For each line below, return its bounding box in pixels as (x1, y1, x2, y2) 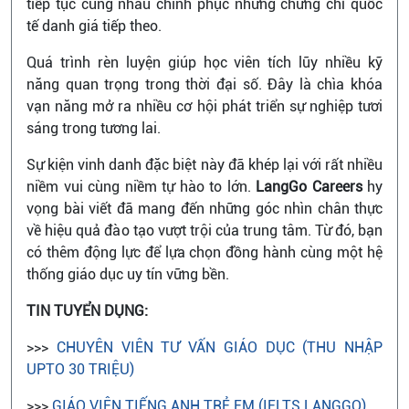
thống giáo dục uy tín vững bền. (26, 265, 229, 283)
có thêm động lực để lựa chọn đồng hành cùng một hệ (26, 243, 383, 261)
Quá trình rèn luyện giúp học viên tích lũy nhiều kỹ (26, 53, 383, 71)
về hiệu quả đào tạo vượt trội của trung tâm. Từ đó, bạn (26, 221, 383, 239)
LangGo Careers (256, 177, 362, 195)
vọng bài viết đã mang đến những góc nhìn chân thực (26, 199, 383, 217)
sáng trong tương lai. (26, 119, 161, 137)
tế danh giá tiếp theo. (26, 16, 162, 35)
